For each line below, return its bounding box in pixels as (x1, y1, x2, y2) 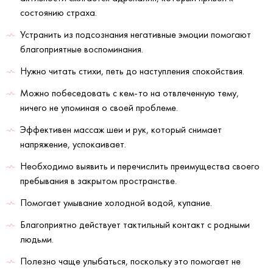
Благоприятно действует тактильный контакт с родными (20, 219, 250, 231)
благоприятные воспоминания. (20, 43, 143, 55)
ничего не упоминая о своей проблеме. (20, 102, 178, 114)
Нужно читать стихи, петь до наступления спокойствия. (20, 65, 244, 77)
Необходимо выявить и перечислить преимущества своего (20, 160, 260, 172)
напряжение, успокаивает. (20, 138, 126, 151)
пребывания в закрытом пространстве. (20, 175, 177, 187)
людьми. (20, 233, 54, 246)
